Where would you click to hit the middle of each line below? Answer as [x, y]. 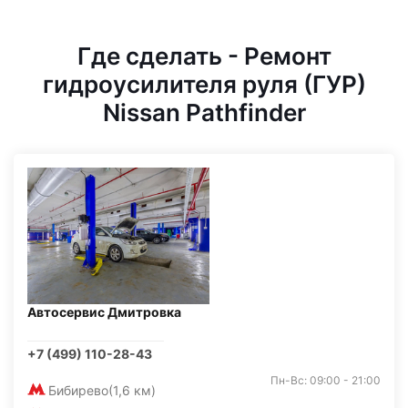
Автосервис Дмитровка [104, 312]
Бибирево [78, 390]
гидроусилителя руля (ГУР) [204, 84]
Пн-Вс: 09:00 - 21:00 [326, 380]
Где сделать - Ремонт [204, 56]
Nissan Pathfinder [204, 112]
